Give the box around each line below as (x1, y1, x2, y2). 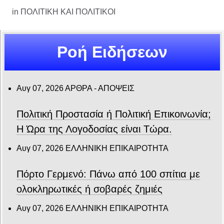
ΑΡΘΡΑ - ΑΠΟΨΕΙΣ (65, 84, 134, 93)
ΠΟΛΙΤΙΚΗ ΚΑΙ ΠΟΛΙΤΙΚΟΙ (20, 7, 115, 16)
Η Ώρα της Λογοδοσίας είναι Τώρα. (16, 123, 172, 135)
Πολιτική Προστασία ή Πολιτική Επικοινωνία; (16, 108, 211, 120)
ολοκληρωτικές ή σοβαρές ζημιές (16, 183, 162, 195)
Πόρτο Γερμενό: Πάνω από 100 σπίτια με (16, 168, 200, 180)
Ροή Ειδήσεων (57, 43, 167, 61)
